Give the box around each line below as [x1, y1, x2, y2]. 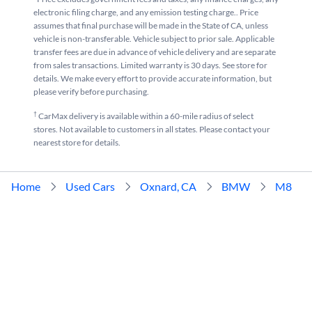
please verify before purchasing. [33, 86, 149, 97]
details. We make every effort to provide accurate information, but [33, 73, 272, 84]
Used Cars [65, 180, 115, 193]
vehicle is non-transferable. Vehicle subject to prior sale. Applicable [33, 33, 274, 44]
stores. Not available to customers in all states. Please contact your [33, 124, 270, 134]
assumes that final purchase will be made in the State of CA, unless [33, 20, 268, 31]
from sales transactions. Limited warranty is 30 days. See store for [33, 60, 267, 70]
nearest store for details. [33, 137, 120, 148]
